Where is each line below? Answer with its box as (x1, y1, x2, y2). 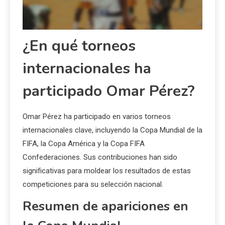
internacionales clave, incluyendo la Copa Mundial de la (23, 126, 202, 135)
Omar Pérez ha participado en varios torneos (23, 112, 171, 122)
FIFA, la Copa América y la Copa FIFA (23, 139, 145, 149)
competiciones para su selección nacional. (23, 180, 163, 189)
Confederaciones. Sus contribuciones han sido (23, 153, 177, 162)
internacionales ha (23, 58, 151, 79)
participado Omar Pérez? (23, 81, 195, 102)
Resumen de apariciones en (23, 197, 188, 215)
